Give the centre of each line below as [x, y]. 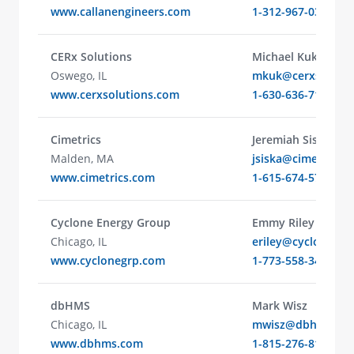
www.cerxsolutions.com [115, 94]
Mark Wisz [280, 305]
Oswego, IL [79, 75]
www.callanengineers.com [121, 11]
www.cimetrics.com [103, 177]
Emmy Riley [283, 222]
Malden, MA [82, 158]
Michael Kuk [285, 56]
